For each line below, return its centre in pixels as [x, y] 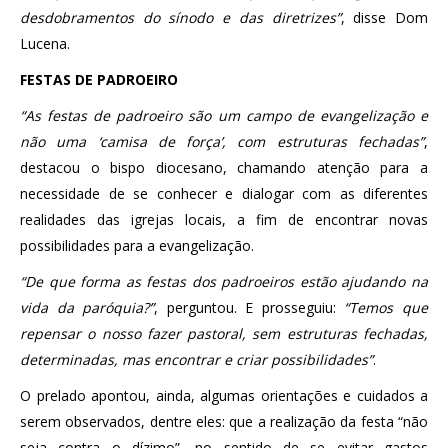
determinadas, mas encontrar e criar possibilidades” [196, 359]
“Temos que [386, 307]
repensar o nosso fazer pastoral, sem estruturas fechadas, [224, 333]
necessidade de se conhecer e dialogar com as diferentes [224, 193]
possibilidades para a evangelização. [137, 245]
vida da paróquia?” [87, 307]
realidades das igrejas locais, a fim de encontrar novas [224, 219]
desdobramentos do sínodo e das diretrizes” [180, 17]
